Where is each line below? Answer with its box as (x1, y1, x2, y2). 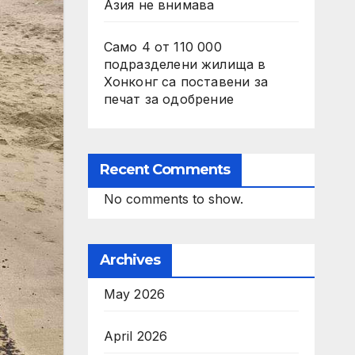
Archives (99, 251, 161, 269)
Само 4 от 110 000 (103, 39, 222, 55)
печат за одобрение (103, 91, 235, 107)
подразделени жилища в (103, 56, 266, 72)
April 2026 (103, 328, 168, 344)
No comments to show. (103, 191, 243, 207)
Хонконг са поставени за (103, 74, 269, 90)
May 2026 (103, 286, 166, 302)
